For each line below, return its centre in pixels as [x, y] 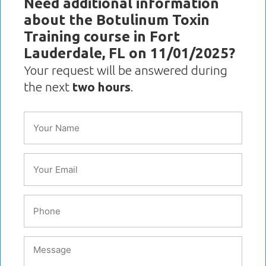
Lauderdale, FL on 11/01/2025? [129, 53]
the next [48, 87]
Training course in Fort [102, 37]
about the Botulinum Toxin [117, 20]
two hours [102, 87]
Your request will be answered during [126, 70]
